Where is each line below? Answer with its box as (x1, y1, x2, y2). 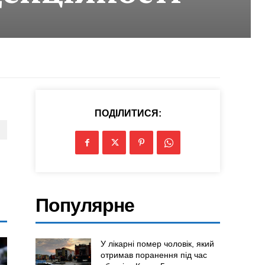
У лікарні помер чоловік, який (100, 239, 214, 249)
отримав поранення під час (100, 250, 207, 260)
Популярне (35, 195, 135, 216)
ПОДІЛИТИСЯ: (94, 108, 161, 119)
